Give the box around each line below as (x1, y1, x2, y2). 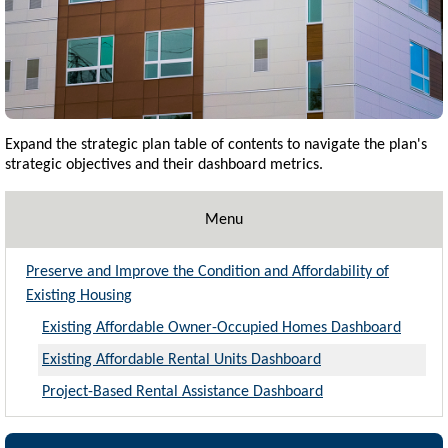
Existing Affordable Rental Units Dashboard (42, 352, 321, 368)
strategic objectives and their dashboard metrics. (5, 157, 323, 173)
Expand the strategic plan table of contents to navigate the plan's (5, 137, 427, 153)
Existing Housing (26, 288, 132, 304)
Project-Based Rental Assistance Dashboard (42, 384, 323, 400)
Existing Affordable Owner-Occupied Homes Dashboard (42, 320, 401, 336)
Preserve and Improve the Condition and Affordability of (26, 264, 389, 280)
